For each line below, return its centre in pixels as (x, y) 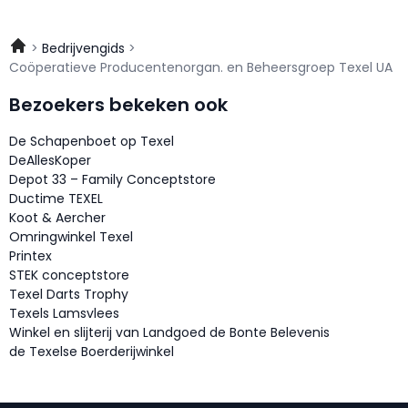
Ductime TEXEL (56, 199)
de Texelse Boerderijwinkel (92, 352)
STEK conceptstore (69, 275)
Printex (31, 256)
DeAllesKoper (50, 161)
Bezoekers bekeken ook (118, 105)
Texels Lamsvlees (64, 314)
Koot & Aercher (57, 218)
